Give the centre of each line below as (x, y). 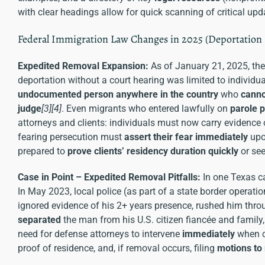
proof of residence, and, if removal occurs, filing (117, 248)
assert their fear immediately (186, 137)
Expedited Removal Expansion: (83, 66)
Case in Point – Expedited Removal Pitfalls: (109, 177)
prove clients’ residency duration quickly (153, 151)
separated (39, 219)
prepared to (43, 151)
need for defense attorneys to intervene (100, 234)
